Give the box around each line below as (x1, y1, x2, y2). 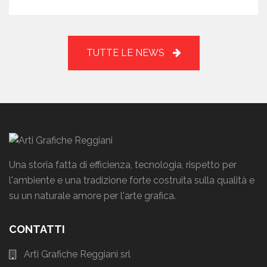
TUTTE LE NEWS (86, 46, 167, 58)
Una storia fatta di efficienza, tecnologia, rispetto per (9, 159, 237, 170)
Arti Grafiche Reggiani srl (24, 248, 131, 260)
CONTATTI (9, 222, 65, 235)
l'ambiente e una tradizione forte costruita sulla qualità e (9, 174, 254, 186)
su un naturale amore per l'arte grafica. (9, 190, 176, 201)
